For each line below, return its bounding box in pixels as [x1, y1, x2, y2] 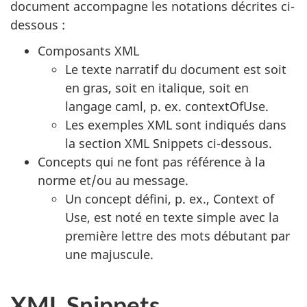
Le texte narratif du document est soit [65, 61, 286, 77]
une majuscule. [65, 246, 153, 262]
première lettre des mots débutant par [65, 228, 290, 244]
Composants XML [38, 42, 139, 59]
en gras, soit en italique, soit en [65, 79, 249, 96]
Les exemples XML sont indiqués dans [65, 116, 286, 133]
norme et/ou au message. [38, 172, 188, 188]
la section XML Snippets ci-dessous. [65, 135, 272, 151]
